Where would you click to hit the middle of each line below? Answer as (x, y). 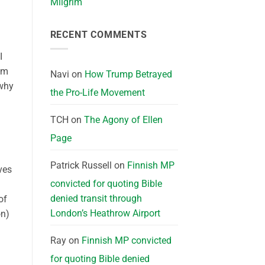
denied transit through (96, 199)
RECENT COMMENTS (98, 34)
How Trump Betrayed (128, 75)
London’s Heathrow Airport (105, 214)
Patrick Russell (81, 166)
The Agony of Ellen (123, 120)
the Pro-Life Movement (97, 93)
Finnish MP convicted (126, 241)
